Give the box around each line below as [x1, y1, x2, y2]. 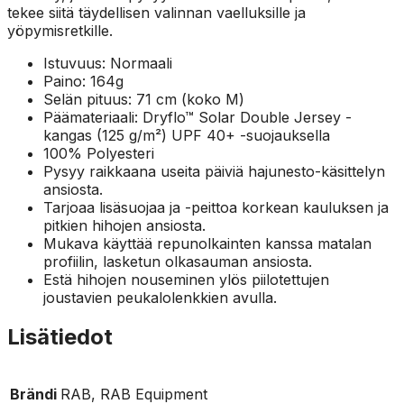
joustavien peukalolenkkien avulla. [43, 288, 277, 307]
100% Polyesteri [43, 143, 154, 162]
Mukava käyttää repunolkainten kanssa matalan [43, 234, 372, 252]
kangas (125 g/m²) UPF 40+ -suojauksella [43, 125, 330, 144]
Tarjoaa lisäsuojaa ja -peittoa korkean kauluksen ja [43, 197, 389, 216]
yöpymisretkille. [7, 21, 113, 40]
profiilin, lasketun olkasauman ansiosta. [43, 252, 312, 271]
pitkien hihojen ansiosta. [43, 216, 206, 234]
